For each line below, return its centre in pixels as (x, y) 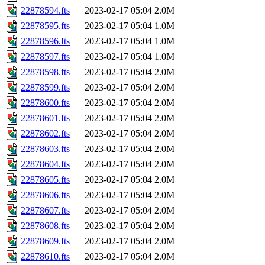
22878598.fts (45, 72)
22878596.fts (45, 41)
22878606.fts (45, 195)
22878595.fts (45, 26)
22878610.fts (45, 257)
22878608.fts (45, 226)
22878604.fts (45, 164)
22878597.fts (45, 57)
